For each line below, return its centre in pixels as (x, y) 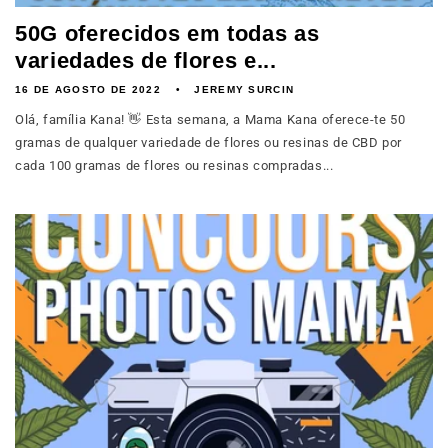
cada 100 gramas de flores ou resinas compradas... (174, 165)
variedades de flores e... (146, 60)
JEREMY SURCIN (244, 89)
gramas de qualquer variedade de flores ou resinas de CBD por (209, 142)
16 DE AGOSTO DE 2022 (88, 89)
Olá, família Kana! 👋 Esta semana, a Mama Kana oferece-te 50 (210, 119)
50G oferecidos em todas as (167, 33)
